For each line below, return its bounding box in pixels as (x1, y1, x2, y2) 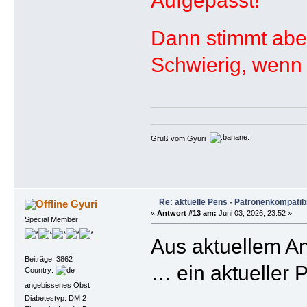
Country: (24, 266, 56, 275)
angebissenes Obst (24, 280, 90, 289)
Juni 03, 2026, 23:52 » (216, 208, 292, 217)
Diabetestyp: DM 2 (24, 293, 86, 302)
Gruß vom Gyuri (150, 134, 210, 143)
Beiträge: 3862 (24, 255, 73, 264)
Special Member (24, 214, 78, 223)
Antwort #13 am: (156, 208, 217, 217)
